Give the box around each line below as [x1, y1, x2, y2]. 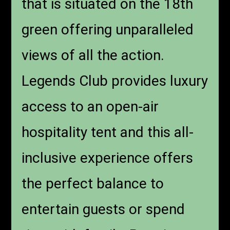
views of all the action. [22, 46, 165, 64]
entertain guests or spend [22, 200, 185, 218]
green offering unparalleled [22, 21, 194, 38]
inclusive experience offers [22, 149, 194, 166]
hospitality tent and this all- [22, 123, 194, 141]
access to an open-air [22, 98, 159, 115]
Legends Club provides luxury [22, 72, 208, 89]
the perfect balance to [22, 175, 164, 192]
